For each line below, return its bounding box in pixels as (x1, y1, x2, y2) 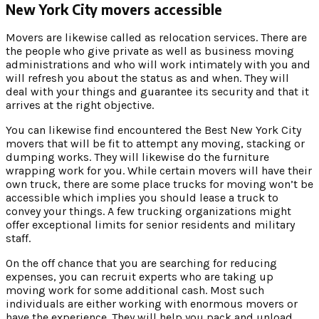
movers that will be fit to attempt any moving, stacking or (6, 137, 305, 151)
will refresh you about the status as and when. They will (6, 71, 289, 85)
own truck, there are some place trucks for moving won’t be (6, 177, 313, 192)
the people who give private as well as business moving (6, 44, 294, 58)
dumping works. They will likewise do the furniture (6, 150, 269, 164)
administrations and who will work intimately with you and (6, 58, 310, 72)
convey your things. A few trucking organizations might (6, 204, 291, 219)
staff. (6, 231, 31, 246)
